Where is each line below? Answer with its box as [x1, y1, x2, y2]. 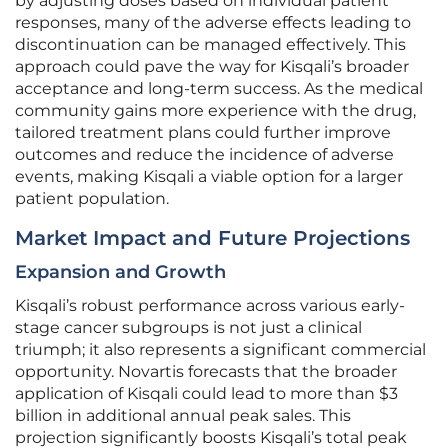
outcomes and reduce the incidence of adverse [15, 145, 394, 165]
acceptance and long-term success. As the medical [15, 79, 423, 99]
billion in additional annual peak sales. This [15, 406, 351, 426]
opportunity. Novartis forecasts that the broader [15, 362, 397, 382]
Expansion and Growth [15, 261, 226, 284]
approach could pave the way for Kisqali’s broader [15, 57, 409, 77]
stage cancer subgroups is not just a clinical [15, 318, 362, 338]
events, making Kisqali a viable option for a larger [15, 167, 403, 187]
